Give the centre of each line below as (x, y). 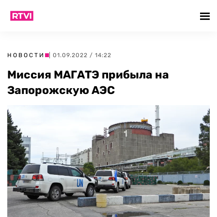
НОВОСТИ (26, 55)
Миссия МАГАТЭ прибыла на (88, 75)
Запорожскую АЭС (61, 90)
